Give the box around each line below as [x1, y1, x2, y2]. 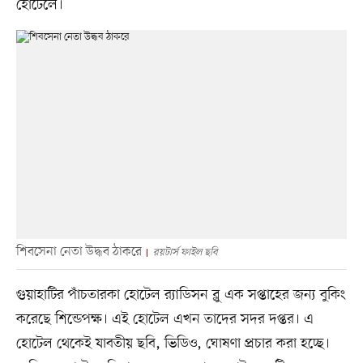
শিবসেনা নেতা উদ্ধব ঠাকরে [15, 242, 142, 261]
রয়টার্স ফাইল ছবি [152, 245, 218, 259]
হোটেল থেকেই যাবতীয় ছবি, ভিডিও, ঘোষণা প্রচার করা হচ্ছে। [15, 333, 330, 353]
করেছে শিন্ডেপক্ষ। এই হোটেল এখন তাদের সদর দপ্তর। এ [15, 309, 314, 329]
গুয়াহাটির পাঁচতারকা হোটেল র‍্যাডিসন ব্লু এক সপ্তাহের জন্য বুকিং [15, 284, 346, 305]
